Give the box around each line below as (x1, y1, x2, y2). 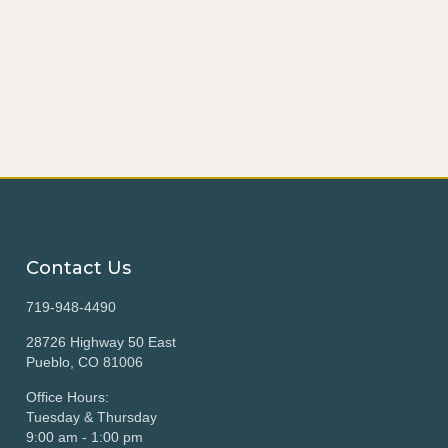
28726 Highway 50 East (26, 334, 176, 350)
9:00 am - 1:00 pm (26, 429, 143, 445)
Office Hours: (26, 389, 109, 405)
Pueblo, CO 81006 (26, 354, 143, 370)
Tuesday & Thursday (26, 409, 157, 425)
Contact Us (26, 257, 131, 279)
